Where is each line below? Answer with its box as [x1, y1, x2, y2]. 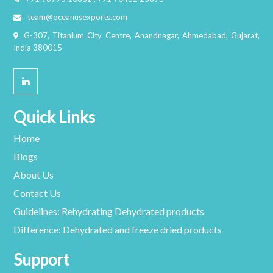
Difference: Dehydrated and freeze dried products [13, 224, 222, 235]
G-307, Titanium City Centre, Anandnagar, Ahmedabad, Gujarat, [24, 30, 260, 40]
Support [13, 250, 70, 269]
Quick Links [13, 107, 96, 127]
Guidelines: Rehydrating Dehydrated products [13, 205, 205, 217]
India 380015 [13, 43, 63, 52]
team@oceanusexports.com [27, 12, 128, 22]
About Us [13, 169, 54, 180]
